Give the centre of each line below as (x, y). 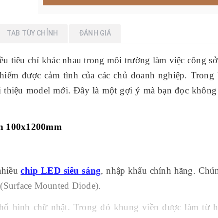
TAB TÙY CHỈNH (32, 33)
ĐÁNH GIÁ (95, 33)
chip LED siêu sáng (61, 171)
